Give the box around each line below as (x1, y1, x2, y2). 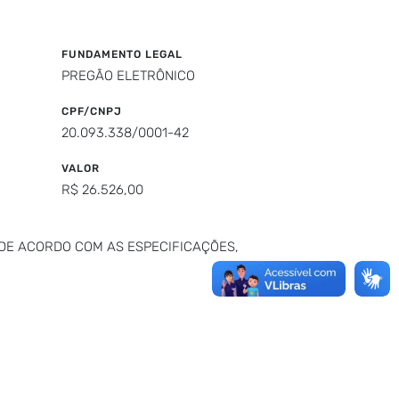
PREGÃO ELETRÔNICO (61, 68, 195, 84)
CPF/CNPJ (61, 105, 122, 118)
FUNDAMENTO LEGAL (61, 48, 183, 61)
